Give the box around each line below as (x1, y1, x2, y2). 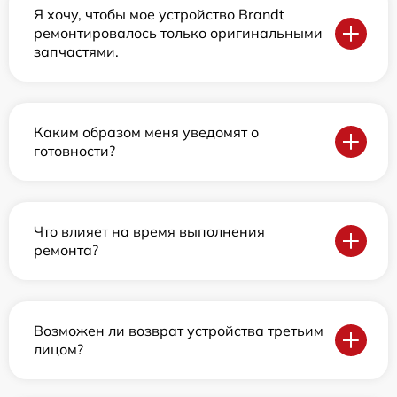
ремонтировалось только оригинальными (34, 24, 323, 43)
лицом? (34, 340, 83, 359)
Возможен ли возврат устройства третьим (34, 322, 323, 340)
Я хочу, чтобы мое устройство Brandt (34, 5, 284, 24)
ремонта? (34, 241, 98, 260)
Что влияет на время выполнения (34, 222, 265, 241)
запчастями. (34, 43, 119, 61)
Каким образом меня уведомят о (34, 123, 259, 142)
